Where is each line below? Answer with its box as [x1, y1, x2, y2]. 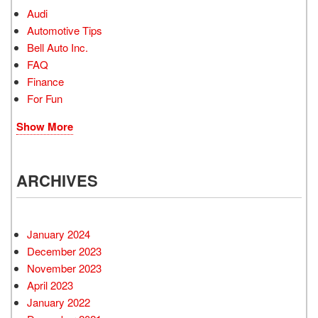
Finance [27, 74, 64, 89]
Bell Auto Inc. [27, 40, 88, 55]
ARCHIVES [16, 169, 98, 192]
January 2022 [27, 295, 90, 310]
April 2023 [27, 278, 73, 293]
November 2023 [27, 261, 102, 276]
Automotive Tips [27, 23, 102, 38]
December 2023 [27, 243, 102, 259]
